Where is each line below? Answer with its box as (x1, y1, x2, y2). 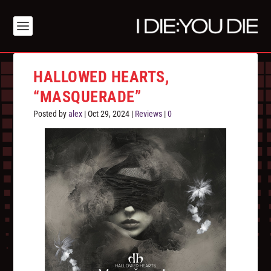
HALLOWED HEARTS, (33, 68, 169, 87)
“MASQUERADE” (33, 88, 142, 106)
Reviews (135, 109, 163, 119)
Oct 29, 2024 (88, 109, 130, 119)
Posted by (33, 109, 69, 119)
